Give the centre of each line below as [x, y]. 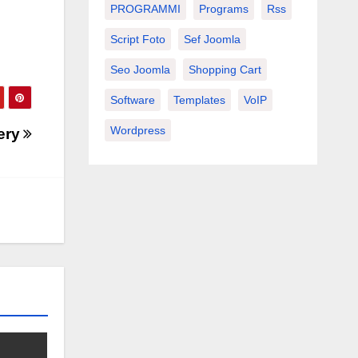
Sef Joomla [212, 39]
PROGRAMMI [145, 8]
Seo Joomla [140, 69]
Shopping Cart [225, 69]
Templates [199, 99]
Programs [223, 8]
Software [132, 99]
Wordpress [137, 130]
